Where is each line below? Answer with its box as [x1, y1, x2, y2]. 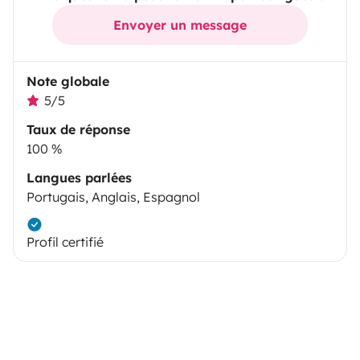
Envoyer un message [113, 17, 247, 34]
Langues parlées [27, 170, 132, 186]
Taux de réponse [27, 121, 130, 138]
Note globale [27, 73, 109, 90]
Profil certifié [27, 234, 104, 251]
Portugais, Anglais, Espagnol [27, 189, 200, 206]
